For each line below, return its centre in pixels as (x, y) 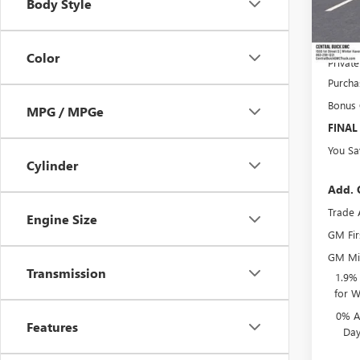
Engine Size (62, 219)
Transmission (66, 273)
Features (52, 327)
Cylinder (52, 166)
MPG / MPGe (65, 112)
